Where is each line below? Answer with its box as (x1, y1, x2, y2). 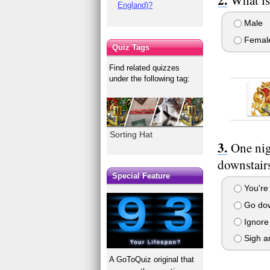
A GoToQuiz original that (109, 255, 195, 265)
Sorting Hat (110, 129, 153, 139)
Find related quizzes (109, 63, 180, 72)
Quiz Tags (112, 42, 150, 52)
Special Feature (112, 171, 171, 181)
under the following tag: (109, 74, 190, 83)
